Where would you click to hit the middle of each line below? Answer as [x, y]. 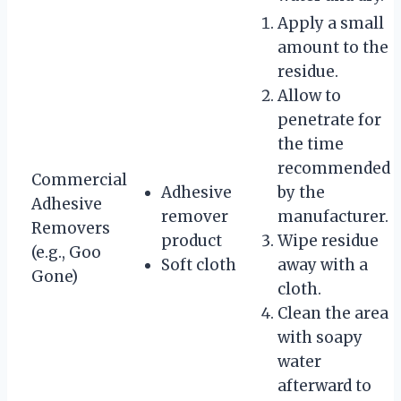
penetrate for [329, 119]
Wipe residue [328, 240]
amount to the [333, 47]
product [192, 240]
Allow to [309, 95]
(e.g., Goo [66, 252]
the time [311, 144]
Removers [71, 228]
